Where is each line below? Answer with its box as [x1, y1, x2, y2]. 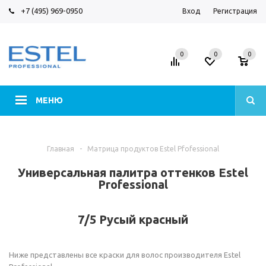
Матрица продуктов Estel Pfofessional [87, 145, 219, 153]
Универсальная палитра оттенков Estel [18, 166, 248, 179]
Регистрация [213, 7, 257, 15]
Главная [47, 145, 74, 153]
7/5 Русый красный [78, 213, 188, 226]
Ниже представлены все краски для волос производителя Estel [9, 251, 240, 259]
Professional [98, 178, 168, 191]
